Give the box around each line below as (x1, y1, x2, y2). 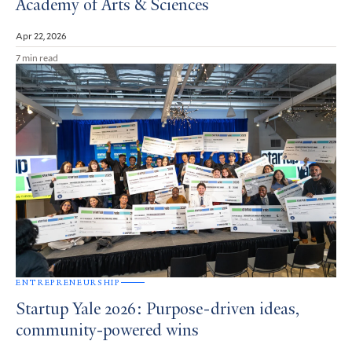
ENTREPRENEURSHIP (16, 277, 121, 288)
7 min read (16, 51, 58, 64)
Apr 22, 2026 (16, 29, 67, 42)
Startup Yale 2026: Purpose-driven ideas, (16, 301, 299, 319)
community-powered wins (16, 322, 199, 340)
